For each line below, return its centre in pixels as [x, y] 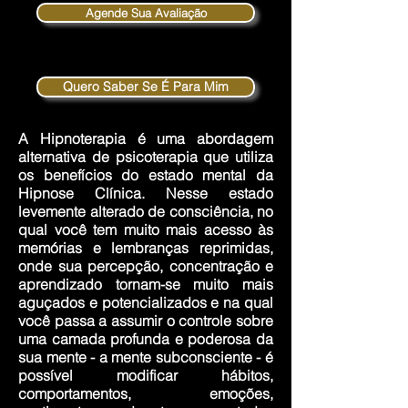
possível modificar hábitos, [146, 375]
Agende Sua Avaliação [146, 13]
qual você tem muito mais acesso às [146, 229]
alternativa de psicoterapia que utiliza [146, 157]
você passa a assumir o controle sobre [146, 321]
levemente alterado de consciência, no [146, 211]
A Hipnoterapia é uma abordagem [146, 138]
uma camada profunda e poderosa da [146, 339]
